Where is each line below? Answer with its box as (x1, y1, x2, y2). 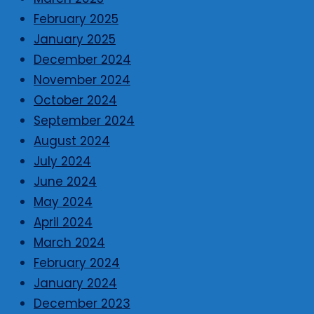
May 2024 (34, 193, 93, 211)
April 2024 (34, 214, 93, 231)
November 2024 (34, 71, 130, 89)
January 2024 (34, 275, 117, 292)
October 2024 (34, 92, 117, 109)
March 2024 (34, 234, 105, 252)
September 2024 (34, 112, 135, 130)
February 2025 (34, 11, 118, 28)
